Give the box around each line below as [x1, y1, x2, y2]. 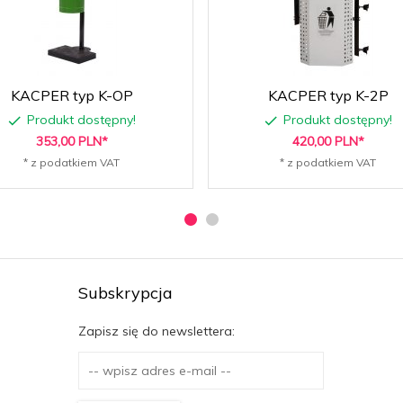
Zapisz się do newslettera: [77, 323, 235, 339]
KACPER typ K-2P [267, 86, 389, 104]
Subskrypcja [77, 282, 173, 303]
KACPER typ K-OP [10, 86, 133, 104]
